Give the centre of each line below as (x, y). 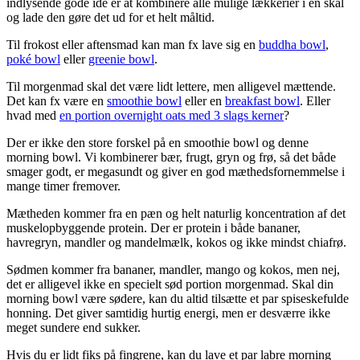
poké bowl (33, 59)
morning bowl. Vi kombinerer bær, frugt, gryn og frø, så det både (171, 157)
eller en (203, 100)
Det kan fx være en (57, 100)
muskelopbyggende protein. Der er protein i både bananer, (153, 227)
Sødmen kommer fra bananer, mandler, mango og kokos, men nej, (173, 269)
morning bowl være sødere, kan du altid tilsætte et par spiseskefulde (178, 298)
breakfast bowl (262, 100)
